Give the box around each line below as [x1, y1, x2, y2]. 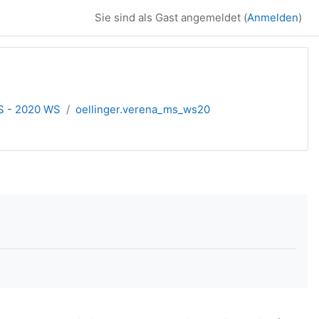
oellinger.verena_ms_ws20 [75, 103, 210, 116]
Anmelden [247, 11, 298, 24]
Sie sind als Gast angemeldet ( [95, 11, 247, 24]
